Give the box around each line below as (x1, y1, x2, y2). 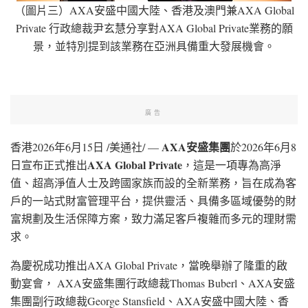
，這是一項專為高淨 (182, 157, 281, 172)
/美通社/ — (104, 139, 162, 154)
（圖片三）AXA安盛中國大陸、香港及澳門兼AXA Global (14, 2, 294, 17)
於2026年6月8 (230, 139, 296, 154)
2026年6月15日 (32, 139, 104, 154)
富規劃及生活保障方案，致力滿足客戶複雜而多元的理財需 (10, 210, 296, 225)
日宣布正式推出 (10, 157, 87, 172)
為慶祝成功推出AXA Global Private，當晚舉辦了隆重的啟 (10, 257, 287, 272)
